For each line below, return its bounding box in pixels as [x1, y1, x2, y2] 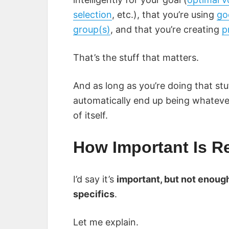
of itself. [73, 110, 108, 121]
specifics [73, 189, 114, 200]
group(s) [73, 24, 110, 35]
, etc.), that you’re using [112, 9, 217, 20]
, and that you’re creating [110, 24, 222, 35]
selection [73, 9, 112, 20]
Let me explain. [73, 217, 139, 228]
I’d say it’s [73, 174, 117, 185]
